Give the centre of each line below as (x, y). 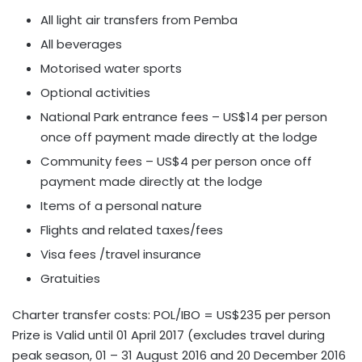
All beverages (81, 44)
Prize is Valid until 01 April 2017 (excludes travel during (168, 335)
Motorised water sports (111, 68)
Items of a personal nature (121, 206)
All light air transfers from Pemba (139, 20)
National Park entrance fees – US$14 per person (184, 117)
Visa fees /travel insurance (121, 254)
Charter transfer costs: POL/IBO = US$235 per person (171, 315)
